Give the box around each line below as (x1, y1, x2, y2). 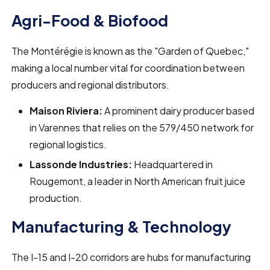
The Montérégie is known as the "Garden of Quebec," (11, 45, 250, 57)
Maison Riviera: (30, 104, 103, 117)
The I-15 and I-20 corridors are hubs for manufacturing (11, 251, 251, 263)
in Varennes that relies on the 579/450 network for (30, 121, 254, 134)
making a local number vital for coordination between (11, 61, 245, 74)
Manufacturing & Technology (11, 216, 232, 236)
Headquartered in (132, 158, 213, 171)
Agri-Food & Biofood (11, 10, 169, 30)
